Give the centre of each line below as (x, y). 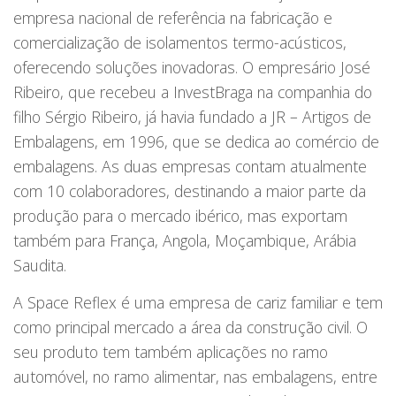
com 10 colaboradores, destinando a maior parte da (190, 191)
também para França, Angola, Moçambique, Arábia (185, 241)
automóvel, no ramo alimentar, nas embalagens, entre (195, 377)
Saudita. (40, 266)
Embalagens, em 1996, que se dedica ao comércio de (196, 142)
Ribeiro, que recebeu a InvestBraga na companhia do (193, 92)
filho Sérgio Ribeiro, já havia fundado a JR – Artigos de (192, 117)
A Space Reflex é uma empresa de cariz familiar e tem (198, 303)
